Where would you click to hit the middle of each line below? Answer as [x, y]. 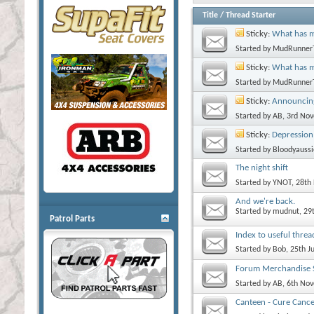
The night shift [262, 168]
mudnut [286, 211]
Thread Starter [251, 15]
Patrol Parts [72, 219]
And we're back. [265, 201]
